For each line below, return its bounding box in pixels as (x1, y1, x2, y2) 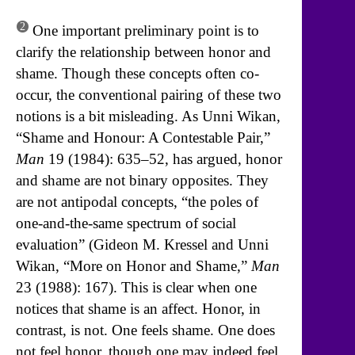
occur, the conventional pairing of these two (16, 86, 281, 104)
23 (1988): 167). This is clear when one (16, 279, 257, 296)
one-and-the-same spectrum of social (16, 215, 236, 232)
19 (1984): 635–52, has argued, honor (44, 151, 282, 168)
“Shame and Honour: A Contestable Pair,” (16, 129, 270, 147)
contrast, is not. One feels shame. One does (16, 322, 275, 339)
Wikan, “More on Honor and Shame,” (16, 258, 251, 275)
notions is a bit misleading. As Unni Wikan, (16, 108, 281, 125)
